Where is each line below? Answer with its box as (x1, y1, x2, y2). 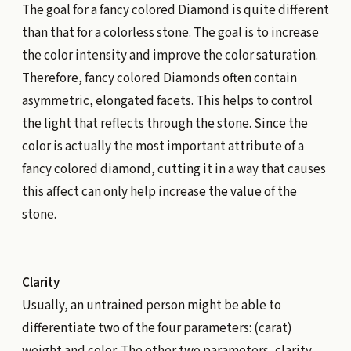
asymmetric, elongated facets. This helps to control (21, 91, 313, 110)
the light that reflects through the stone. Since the (21, 114, 308, 133)
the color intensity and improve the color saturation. (21, 45, 318, 65)
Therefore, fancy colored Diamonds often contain (21, 68, 297, 88)
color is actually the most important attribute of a (21, 136, 304, 156)
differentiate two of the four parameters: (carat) (21, 318, 292, 338)
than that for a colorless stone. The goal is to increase (21, 23, 319, 42)
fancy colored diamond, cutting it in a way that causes (21, 159, 326, 179)
